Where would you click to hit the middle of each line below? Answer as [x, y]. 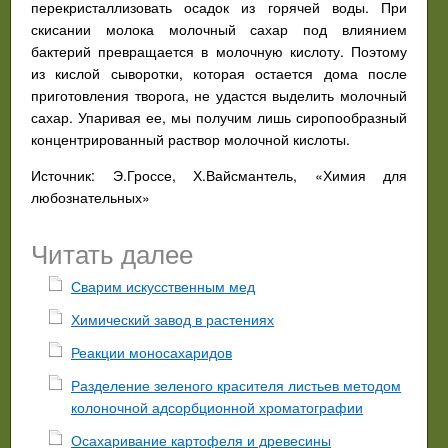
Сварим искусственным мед [163, 286]
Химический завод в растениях [172, 319]
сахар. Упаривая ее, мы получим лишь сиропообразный [219, 117]
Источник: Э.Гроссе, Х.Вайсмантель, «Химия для [219, 175]
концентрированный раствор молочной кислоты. [190, 139]
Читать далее [112, 252]
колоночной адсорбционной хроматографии [217, 407]
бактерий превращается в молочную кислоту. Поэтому [219, 51]
